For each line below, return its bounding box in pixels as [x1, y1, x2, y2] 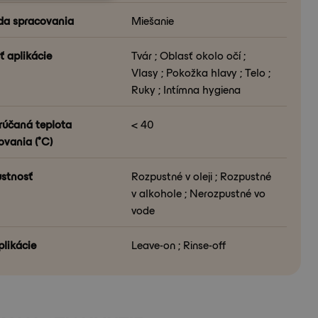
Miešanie [131, 12, 175, 28]
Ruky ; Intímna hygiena [131, 81, 241, 97]
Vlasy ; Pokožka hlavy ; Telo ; [131, 64, 271, 79]
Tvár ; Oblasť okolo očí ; [131, 47, 246, 62]
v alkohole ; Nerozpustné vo [131, 185, 266, 200]
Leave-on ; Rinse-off [131, 236, 226, 252]
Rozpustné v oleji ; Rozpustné [131, 168, 272, 183]
